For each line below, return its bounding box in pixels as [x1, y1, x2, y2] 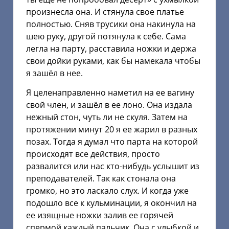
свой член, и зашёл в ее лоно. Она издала [26, 99, 192, 111]
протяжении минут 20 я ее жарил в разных [26, 124, 197, 135]
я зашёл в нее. [26, 67, 83, 79]
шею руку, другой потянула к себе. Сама [26, 30, 186, 42]
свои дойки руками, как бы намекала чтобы [26, 55, 200, 66]
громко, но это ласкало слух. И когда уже [26, 185, 189, 197]
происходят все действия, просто [26, 148, 160, 160]
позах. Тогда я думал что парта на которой [26, 136, 198, 148]
